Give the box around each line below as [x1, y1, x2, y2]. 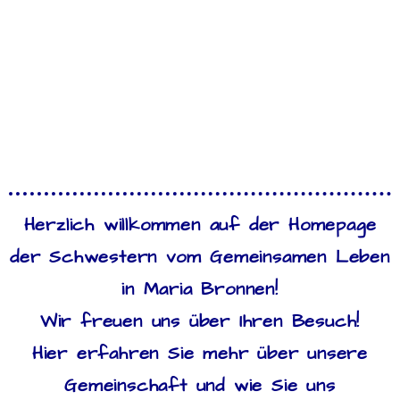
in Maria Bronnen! [121, 277, 279, 303]
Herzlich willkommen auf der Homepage [23, 212, 377, 238]
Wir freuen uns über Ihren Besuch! [39, 309, 361, 335]
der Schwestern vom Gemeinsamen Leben [10, 245, 390, 271]
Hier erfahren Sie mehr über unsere [31, 341, 369, 367]
